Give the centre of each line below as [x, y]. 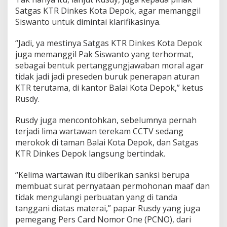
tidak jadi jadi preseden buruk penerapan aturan [107, 77]
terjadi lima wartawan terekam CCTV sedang [99, 131]
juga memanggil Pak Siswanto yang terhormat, [104, 54]
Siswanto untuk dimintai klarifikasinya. [88, 22]
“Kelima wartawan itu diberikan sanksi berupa [102, 175]
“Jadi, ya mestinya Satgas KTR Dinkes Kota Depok [109, 43]
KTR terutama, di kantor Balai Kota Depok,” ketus [109, 88]
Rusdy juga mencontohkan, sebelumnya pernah [106, 120]
